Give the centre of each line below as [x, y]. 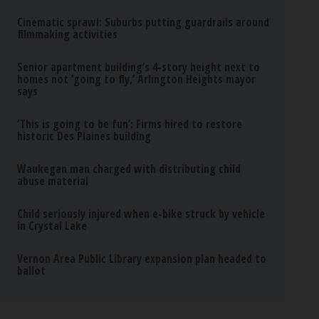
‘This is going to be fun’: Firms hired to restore [130, 124]
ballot [32, 271]
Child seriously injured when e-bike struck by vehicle [141, 214]
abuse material [53, 181]
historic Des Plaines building [84, 136]
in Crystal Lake [52, 226]
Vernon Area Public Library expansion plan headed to [142, 258]
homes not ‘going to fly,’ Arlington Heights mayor [137, 79]
